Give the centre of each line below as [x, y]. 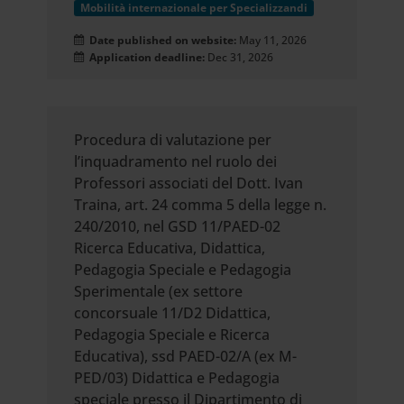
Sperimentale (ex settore [159, 292]
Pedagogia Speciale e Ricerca [172, 335]
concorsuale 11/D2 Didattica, [173, 313]
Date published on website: [162, 41]
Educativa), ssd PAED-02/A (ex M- [186, 357]
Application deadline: [145, 58]
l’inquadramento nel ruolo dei [176, 162]
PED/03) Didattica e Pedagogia [177, 378]
